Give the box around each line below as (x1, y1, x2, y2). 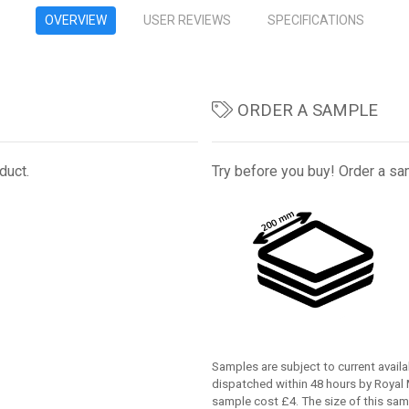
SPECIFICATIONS (267, 13, 364, 27)
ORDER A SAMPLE (232, 100, 378, 121)
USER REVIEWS (143, 13, 231, 27)
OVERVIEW (45, 13, 107, 27)
